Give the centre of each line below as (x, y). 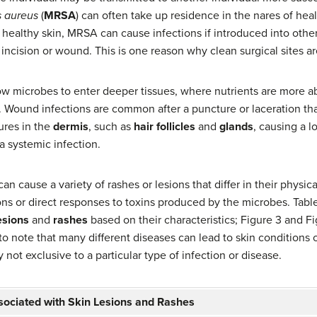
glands (236, 126)
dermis (71, 126)
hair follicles (165, 126)
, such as (111, 126)
